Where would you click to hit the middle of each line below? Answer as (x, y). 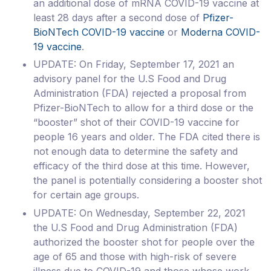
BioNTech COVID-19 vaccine (99, 32)
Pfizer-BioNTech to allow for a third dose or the (143, 108)
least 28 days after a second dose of (118, 17)
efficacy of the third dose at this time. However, (142, 166)
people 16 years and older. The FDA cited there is (147, 137)
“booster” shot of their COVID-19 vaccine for (136, 122)
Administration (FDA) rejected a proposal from (140, 93)
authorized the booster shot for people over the (144, 242)
